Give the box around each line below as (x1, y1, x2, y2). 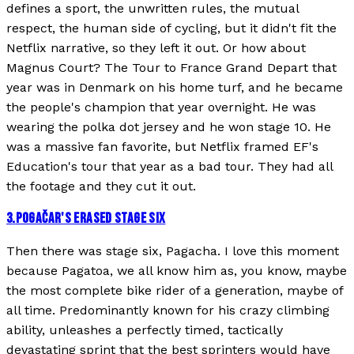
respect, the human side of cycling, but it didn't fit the (6, 21, 337, 36)
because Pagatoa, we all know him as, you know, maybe (6, 262, 347, 278)
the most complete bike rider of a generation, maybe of (6, 282, 343, 298)
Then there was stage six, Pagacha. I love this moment (6, 243, 339, 258)
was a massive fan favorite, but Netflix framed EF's (6, 139, 318, 155)
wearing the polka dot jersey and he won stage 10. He (6, 119, 331, 135)
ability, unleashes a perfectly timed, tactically (6, 322, 283, 337)
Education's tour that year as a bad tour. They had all (6, 159, 333, 175)
